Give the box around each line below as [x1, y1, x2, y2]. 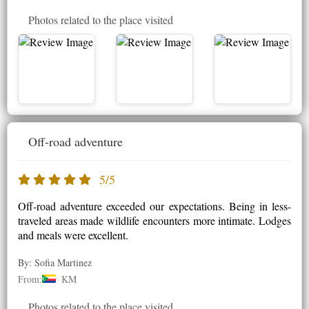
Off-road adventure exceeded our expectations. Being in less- [18, 198, 291, 213]
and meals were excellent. [18, 227, 128, 242]
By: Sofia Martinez [18, 255, 92, 269]
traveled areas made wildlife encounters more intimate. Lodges [18, 212, 291, 228]
